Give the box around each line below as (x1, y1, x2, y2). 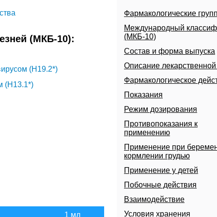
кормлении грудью (124, 152, 190, 160)
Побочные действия (124, 181, 197, 189)
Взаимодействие (124, 195, 185, 204)
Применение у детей (124, 166, 198, 175)
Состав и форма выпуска (124, 47, 215, 56)
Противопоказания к (124, 120, 198, 128)
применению (124, 128, 170, 137)
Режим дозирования (124, 105, 197, 114)
